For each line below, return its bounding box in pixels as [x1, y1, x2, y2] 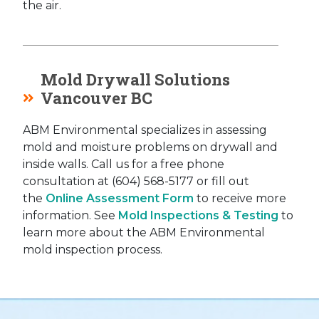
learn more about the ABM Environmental [23, 226, 265, 240]
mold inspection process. [23, 243, 162, 257]
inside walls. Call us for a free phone [23, 157, 224, 172]
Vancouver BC [41, 88, 152, 109]
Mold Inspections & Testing [118, 209, 278, 223]
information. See [23, 209, 118, 223]
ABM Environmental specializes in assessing [23, 123, 267, 137]
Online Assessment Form [46, 192, 194, 206]
